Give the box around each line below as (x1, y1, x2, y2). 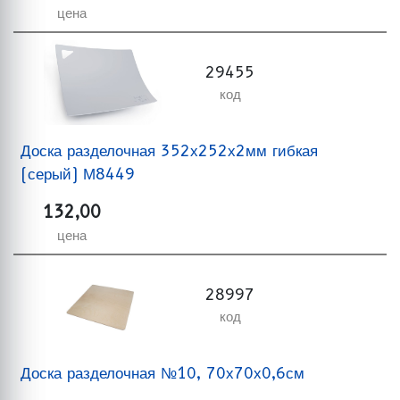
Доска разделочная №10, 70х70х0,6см (21, 363, 304, 382)
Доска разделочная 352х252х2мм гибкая (21, 141, 318, 160)
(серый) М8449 (21, 164, 135, 183)
